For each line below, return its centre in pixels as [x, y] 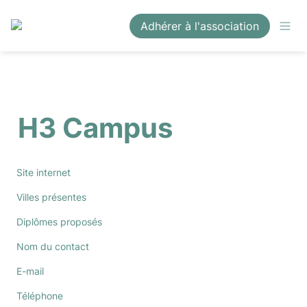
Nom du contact [53, 246]
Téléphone [40, 296]
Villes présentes [51, 197]
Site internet [44, 172]
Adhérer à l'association [200, 26]
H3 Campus [95, 128]
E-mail [30, 271]
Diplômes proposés [59, 222]
